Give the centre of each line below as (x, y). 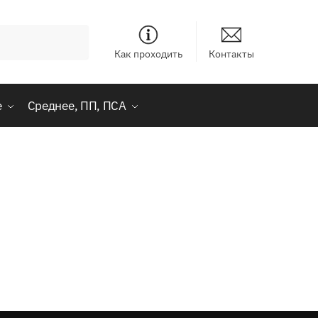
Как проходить (149, 54)
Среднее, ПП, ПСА (77, 106)
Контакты (231, 54)
